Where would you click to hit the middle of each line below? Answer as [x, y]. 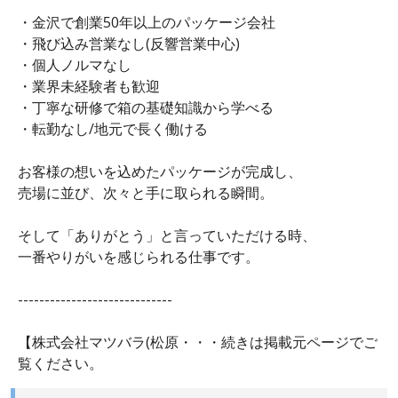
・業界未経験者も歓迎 [89, 87]
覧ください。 [60, 364]
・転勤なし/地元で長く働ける [113, 129]
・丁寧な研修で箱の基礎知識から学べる [146, 108]
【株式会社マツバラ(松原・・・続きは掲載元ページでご [198, 342]
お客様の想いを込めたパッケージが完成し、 [160, 172]
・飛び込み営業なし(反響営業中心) [129, 44]
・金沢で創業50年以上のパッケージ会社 [147, 23]
